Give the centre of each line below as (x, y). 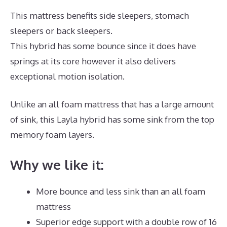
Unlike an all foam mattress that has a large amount (112, 104)
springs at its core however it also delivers (93, 61)
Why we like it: (57, 164)
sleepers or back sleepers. (61, 30)
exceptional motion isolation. (67, 76)
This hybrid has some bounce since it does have (103, 46)
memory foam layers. (52, 135)
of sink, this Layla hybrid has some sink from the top (112, 120)
